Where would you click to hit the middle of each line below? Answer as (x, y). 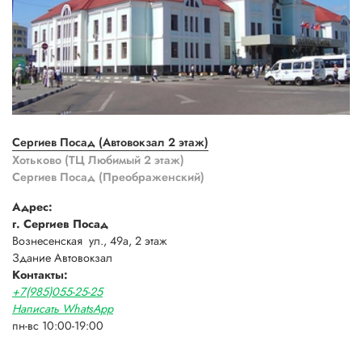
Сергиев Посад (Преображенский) (108, 177)
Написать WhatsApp (63, 309)
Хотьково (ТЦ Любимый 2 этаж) (98, 160)
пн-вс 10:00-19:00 (58, 326)
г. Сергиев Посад (60, 224)
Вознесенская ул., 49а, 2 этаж (90, 241)
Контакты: (40, 275)
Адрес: (32, 207)
